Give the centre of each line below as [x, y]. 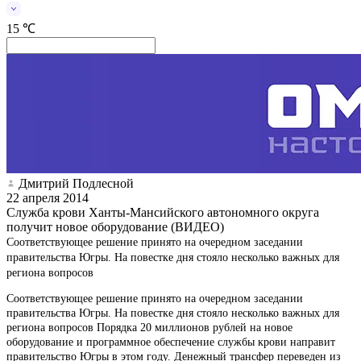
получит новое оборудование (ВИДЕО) [115, 226]
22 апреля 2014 [48, 197]
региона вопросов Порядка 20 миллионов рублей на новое [149, 327]
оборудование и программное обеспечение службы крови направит [171, 342]
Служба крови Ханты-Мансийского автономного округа [163, 212]
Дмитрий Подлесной [76, 183]
